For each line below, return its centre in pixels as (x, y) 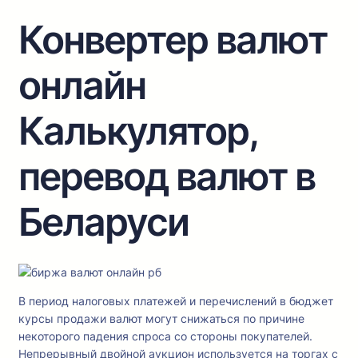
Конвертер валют (173, 40)
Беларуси (103, 222)
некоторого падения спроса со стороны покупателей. (165, 336)
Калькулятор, (138, 131)
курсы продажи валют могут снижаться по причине (161, 319)
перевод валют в (167, 177)
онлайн (82, 86)
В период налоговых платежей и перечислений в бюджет (176, 301)
